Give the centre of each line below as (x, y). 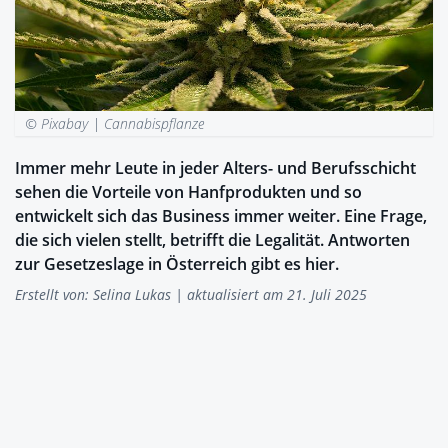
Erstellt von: (54, 294)
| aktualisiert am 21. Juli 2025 (269, 294)
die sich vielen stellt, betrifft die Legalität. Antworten (212, 239)
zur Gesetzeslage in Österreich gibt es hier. (177, 263)
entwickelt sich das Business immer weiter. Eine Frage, (221, 215)
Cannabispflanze (154, 123)
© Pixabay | (65, 123)
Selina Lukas (132, 294)
